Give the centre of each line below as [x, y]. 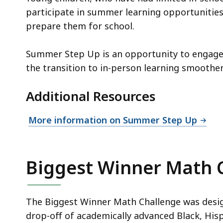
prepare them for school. [80, 26]
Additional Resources [91, 96]
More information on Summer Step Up [113, 120]
